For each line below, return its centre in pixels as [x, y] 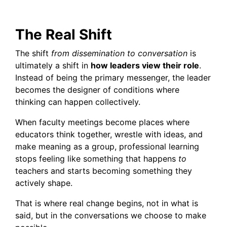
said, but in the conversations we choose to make [111, 215]
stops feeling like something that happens [97, 158]
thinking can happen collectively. [78, 102]
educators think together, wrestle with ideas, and [109, 134]
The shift [33, 53]
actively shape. [44, 183]
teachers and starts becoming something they [104, 171]
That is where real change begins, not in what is [107, 203]
